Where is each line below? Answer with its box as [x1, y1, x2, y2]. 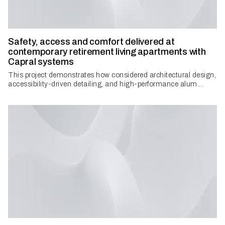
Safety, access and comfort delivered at [8, 37, 175, 47]
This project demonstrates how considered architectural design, [8, 71, 216, 79]
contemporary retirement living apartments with [8, 47, 206, 57]
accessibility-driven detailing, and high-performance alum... [8, 80, 202, 88]
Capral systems [8, 57, 74, 67]
